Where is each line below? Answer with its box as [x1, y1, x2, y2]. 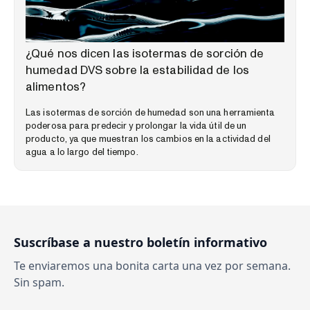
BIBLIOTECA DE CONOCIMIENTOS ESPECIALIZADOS [26, 33, 238, 44]
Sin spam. [14, 274, 64, 290]
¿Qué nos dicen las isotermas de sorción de [26, 45, 264, 62]
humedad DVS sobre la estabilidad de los [26, 62, 249, 78]
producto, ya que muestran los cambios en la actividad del [26, 132, 271, 145]
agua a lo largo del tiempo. [26, 145, 138, 158]
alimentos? [26, 78, 86, 95]
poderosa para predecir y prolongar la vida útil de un [26, 119, 247, 132]
